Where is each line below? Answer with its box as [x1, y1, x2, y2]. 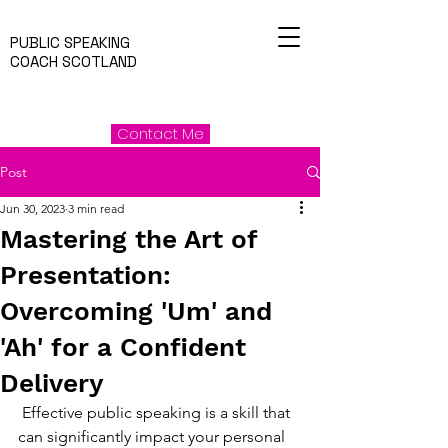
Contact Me [117, 123, 204, 144]
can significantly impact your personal [18, 427, 289, 446]
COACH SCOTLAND [10, 52, 137, 71]
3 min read [68, 201, 124, 216]
